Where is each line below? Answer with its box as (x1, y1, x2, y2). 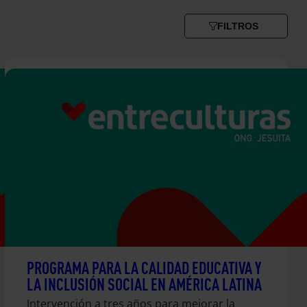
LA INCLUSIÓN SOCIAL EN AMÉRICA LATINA (26, 273, 262, 295)
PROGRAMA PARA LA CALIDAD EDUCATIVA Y (26, 257, 261, 278)
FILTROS (217, 21, 258, 32)
